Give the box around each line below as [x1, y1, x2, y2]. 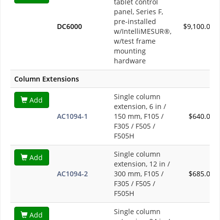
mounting [114, 46, 146, 55]
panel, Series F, [114, 6, 163, 16]
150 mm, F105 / [114, 111, 164, 121]
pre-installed [114, 16, 156, 26]
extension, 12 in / [114, 159, 170, 168]
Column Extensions [14, 74, 79, 83]
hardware [114, 55, 146, 65]
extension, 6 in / [114, 101, 166, 111]
